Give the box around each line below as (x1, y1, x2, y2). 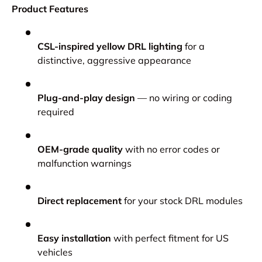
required (37, 105, 74, 118)
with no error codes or (123, 143, 220, 155)
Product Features (12, 2, 88, 15)
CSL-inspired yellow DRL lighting (37, 40, 182, 52)
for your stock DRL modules (122, 194, 243, 206)
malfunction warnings (37, 157, 132, 169)
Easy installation (37, 232, 111, 244)
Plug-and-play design (37, 91, 135, 104)
